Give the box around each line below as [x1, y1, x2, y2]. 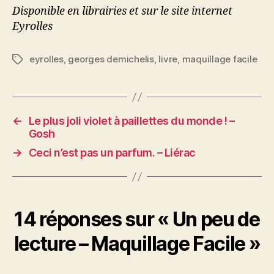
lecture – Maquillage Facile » [13, 232, 261, 256]
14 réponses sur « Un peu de [14, 207, 260, 231]
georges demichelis [68, 53, 154, 65]
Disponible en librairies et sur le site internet [12, 4, 232, 18]
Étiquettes [12, 54, 57, 65]
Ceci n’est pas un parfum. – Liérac [28, 146, 196, 159]
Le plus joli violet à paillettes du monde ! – [28, 114, 235, 127]
